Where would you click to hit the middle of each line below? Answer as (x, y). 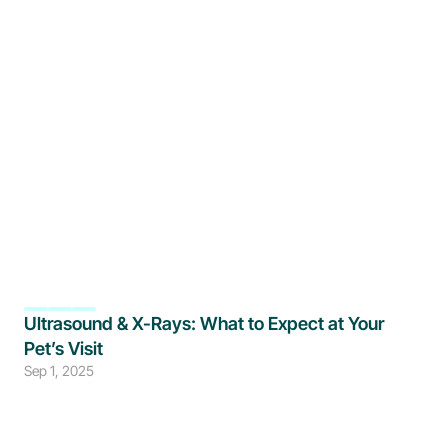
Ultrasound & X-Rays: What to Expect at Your (204, 323)
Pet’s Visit (63, 348)
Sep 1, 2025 (59, 370)
